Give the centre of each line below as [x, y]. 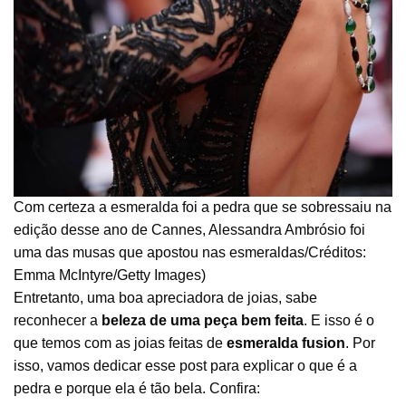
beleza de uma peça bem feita [203, 321]
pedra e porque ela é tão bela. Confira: [137, 389]
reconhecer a [58, 321]
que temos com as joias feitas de [120, 343]
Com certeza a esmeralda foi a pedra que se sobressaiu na [203, 208]
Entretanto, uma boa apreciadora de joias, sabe [165, 298]
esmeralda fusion [286, 343]
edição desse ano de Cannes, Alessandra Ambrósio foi [189, 230]
